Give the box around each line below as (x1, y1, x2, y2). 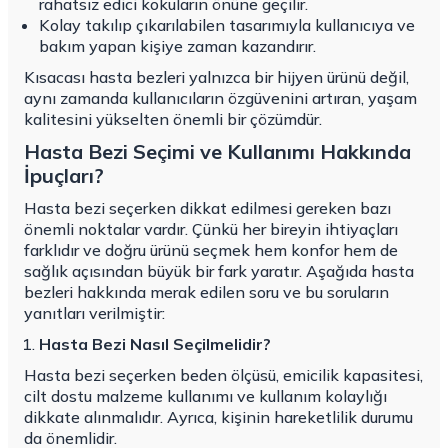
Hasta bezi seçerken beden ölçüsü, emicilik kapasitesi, (24, 365, 423, 386)
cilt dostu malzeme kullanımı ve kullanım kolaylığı (24, 386, 387, 407)
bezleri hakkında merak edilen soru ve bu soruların (24, 282, 389, 303)
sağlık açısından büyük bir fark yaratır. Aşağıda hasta (24, 261, 414, 282)
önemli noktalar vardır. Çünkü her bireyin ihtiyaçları (24, 219, 398, 240)
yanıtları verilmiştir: (24, 303, 165, 324)
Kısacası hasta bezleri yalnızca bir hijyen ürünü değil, (24, 67, 409, 88)
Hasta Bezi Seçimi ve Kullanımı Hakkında (24, 139, 411, 165)
